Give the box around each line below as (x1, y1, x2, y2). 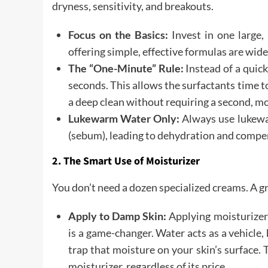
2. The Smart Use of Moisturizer (52, 154, 200, 169)
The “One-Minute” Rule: (68, 62, 184, 75)
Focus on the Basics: (68, 28, 168, 41)
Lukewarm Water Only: (68, 112, 180, 125)
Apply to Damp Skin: (68, 209, 167, 223)
